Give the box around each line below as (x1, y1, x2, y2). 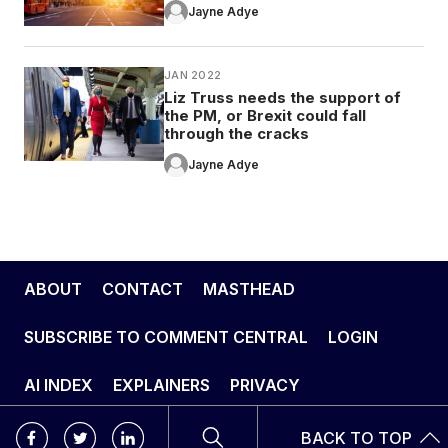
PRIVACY (230, 374, 300, 395)
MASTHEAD (203, 278, 295, 299)
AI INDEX (24, 374, 93, 395)
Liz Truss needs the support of (164, 87, 401, 107)
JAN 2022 (164, 67, 222, 82)
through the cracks (164, 123, 309, 143)
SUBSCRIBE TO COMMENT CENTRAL (24, 326, 308, 347)
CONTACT (102, 278, 183, 299)
